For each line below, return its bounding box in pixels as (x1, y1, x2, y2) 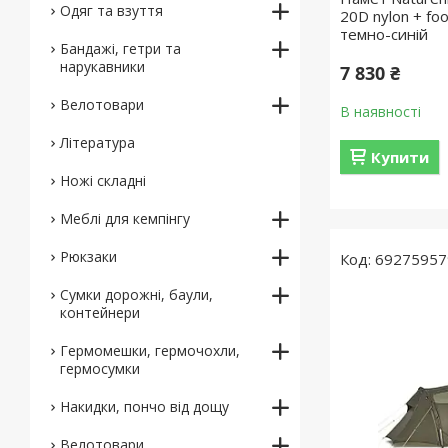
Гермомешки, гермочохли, (60, 341, 240, 360)
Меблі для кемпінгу (60, 209, 190, 228)
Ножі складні (60, 171, 146, 190)
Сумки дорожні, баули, (60, 285, 213, 304)
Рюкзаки (60, 247, 117, 266)
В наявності (340, 102, 422, 121)
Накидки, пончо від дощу (60, 397, 229, 416)
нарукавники (60, 57, 145, 76)
